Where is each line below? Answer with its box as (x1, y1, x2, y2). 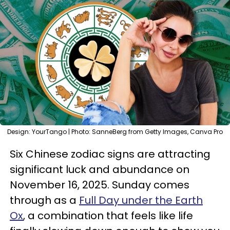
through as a (10, 193, 79, 207)
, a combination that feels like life (23, 208, 193, 223)
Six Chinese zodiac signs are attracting (10, 147, 210, 161)
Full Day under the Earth (79, 193, 203, 207)
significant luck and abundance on (10, 162, 189, 177)
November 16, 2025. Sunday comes (10, 178, 189, 192)
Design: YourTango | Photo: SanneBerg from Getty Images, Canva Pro (7, 127, 223, 136)
